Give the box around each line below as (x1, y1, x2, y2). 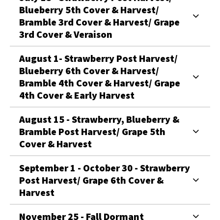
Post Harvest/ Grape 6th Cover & (19, 173, 164, 186)
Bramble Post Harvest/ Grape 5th (19, 125, 165, 137)
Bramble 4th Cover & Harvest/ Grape (19, 76, 180, 89)
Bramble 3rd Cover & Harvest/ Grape (19, 15, 180, 28)
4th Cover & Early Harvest (19, 88, 135, 101)
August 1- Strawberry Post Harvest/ (19, 52, 178, 64)
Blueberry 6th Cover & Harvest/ (19, 64, 159, 77)
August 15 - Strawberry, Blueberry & (19, 112, 179, 125)
